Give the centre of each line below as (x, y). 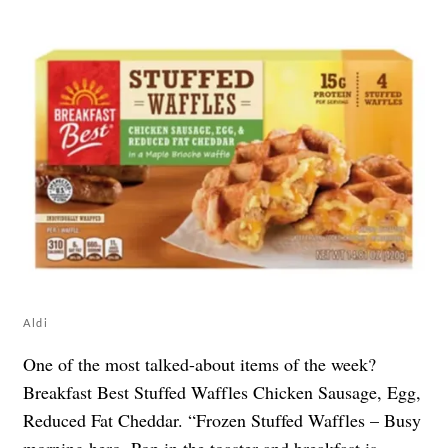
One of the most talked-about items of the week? (199, 364)
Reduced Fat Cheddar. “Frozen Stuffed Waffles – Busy (222, 420)
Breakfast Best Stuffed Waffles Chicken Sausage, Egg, (222, 392)
